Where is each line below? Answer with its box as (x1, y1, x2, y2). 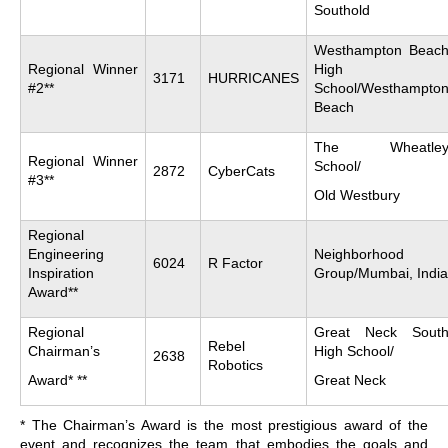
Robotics (208, 356, 263, 373)
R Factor (208, 254, 263, 271)
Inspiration (28, 264, 94, 281)
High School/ (314, 342, 394, 359)
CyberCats (208, 162, 275, 179)
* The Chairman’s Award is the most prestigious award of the (20, 416, 428, 433)
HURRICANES (208, 69, 299, 86)
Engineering (28, 245, 104, 262)
